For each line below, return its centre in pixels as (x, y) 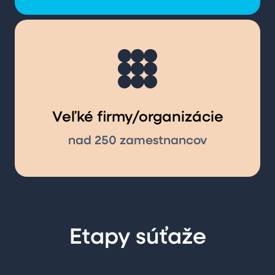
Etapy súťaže (137, 238)
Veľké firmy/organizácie (137, 118)
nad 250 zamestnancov (137, 141)
